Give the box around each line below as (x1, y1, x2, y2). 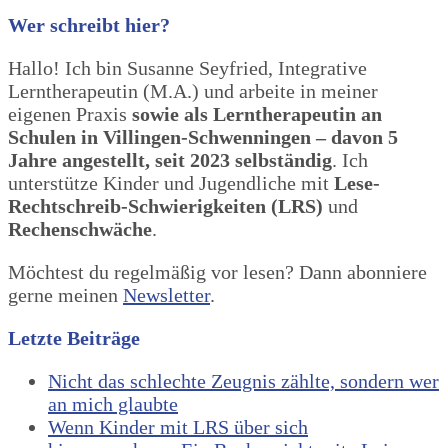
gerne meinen (8, 284, 123, 307)
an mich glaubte (48, 393, 178, 416)
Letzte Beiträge (8, 327, 140, 350)
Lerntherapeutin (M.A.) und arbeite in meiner (8, 80, 378, 103)
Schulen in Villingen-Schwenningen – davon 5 (8, 126, 398, 149)
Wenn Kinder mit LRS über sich (48, 416, 308, 439)
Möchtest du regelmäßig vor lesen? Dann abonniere (8, 261, 427, 284)
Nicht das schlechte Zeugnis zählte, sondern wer (48, 370, 439, 393)
